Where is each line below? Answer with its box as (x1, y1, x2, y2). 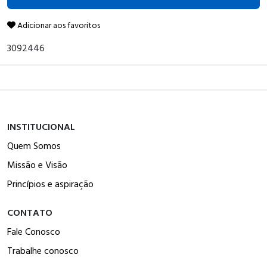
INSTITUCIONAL (7, 119, 75, 133)
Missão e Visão (7, 157, 67, 172)
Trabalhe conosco (7, 243, 79, 257)
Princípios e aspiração (7, 176, 94, 191)
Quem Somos (7, 138, 61, 153)
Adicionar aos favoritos (15, 18, 100, 31)
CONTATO (7, 204, 52, 219)
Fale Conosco (7, 223, 60, 238)
